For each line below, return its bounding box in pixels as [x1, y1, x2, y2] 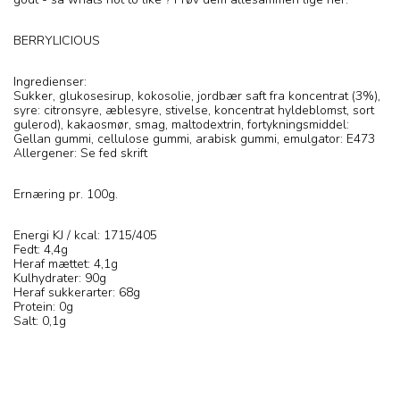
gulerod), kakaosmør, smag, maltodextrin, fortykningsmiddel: [13, 116, 349, 134]
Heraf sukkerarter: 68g [13, 284, 140, 302]
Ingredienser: [13, 73, 87, 91]
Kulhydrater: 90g [13, 270, 106, 287]
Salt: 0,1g [13, 312, 66, 330]
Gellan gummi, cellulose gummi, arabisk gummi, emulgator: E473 [13, 130, 375, 148]
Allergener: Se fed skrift [13, 145, 147, 162]
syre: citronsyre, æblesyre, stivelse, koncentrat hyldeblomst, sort [13, 102, 374, 120]
